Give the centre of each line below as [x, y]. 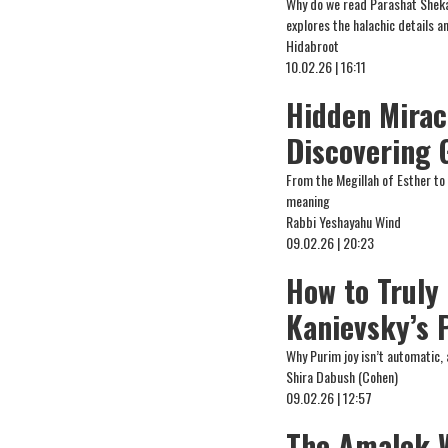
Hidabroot [313, 45]
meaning [308, 200]
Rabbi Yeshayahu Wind [344, 221]
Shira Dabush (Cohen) [342, 376]
